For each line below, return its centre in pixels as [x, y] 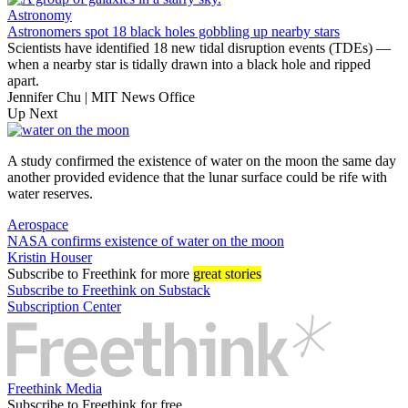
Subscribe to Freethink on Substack [109, 291]
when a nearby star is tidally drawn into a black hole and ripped [189, 65]
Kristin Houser [50, 258]
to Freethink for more [128, 274]
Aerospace [38, 225]
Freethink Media [55, 389]
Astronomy [40, 15]
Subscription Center [64, 307]
